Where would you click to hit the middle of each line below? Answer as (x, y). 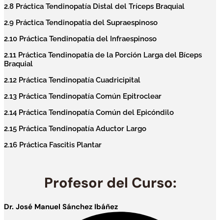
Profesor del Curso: (110, 183)
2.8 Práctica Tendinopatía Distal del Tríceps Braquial (94, 7)
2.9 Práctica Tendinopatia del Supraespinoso (81, 23)
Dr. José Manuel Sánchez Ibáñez (61, 207)
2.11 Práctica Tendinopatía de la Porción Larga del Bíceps (103, 55)
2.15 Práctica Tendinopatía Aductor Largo (75, 129)
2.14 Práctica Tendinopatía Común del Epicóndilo (89, 113)
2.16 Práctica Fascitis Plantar (53, 145)
